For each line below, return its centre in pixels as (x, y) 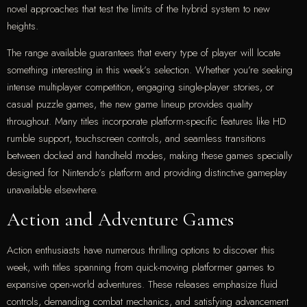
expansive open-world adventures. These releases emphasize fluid (142, 285)
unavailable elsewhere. (52, 189)
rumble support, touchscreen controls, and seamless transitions (136, 138)
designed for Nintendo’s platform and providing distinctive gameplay (147, 172)
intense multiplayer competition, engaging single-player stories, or (140, 87)
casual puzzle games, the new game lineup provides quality (130, 104)
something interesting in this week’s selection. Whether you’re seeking (150, 70)
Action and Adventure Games (120, 220)
